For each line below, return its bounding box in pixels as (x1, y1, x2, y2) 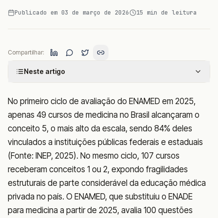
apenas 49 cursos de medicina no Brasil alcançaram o (8, 110, 200, 120)
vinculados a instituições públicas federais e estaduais (8, 137, 203, 147)
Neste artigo (24, 67, 65, 75)
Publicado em (15, 9, 61, 17)
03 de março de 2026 (61, 9, 129, 17)
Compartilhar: (8, 49, 44, 56)
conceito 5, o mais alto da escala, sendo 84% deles (8, 124, 192, 133)
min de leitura (143, 9, 197, 17)
